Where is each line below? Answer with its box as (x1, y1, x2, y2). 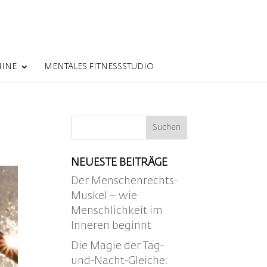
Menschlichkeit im (71, 206, 163, 216)
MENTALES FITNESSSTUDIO (44, 63, 154, 71)
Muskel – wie (71, 191, 138, 201)
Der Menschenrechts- (71, 176, 178, 187)
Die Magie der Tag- (71, 241, 164, 252)
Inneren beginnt (71, 221, 152, 231)
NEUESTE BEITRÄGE (71, 157, 168, 168)
